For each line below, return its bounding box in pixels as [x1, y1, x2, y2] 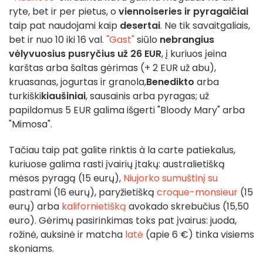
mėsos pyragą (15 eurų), [9, 171, 123, 185]
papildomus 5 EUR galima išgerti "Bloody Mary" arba [9, 103, 245, 117]
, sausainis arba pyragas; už [86, 89, 209, 103]
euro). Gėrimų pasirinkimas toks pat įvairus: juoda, [9, 213, 237, 227]
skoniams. [9, 241, 54, 255]
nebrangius [157, 32, 214, 46]
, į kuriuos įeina [161, 46, 227, 60]
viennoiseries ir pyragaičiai [116, 4, 248, 18]
